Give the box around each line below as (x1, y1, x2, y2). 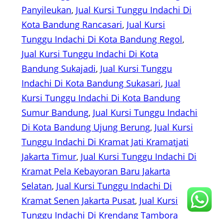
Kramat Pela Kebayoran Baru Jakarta (22, 165, 170, 177)
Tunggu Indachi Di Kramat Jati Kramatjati (22, 136, 189, 148)
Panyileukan (22, 4, 71, 16)
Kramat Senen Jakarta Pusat (22, 195, 135, 207)
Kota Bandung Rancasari (22, 19, 122, 31)
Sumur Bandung (22, 107, 88, 119)
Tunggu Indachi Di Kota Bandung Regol (22, 33, 182, 45)
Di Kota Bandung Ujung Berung (22, 121, 150, 133)
